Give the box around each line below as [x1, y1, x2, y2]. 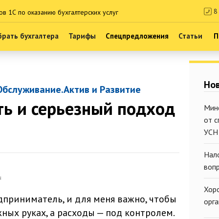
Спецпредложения [106, 31, 169, 41]
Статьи [178, 31, 203, 41]
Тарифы [68, 31, 96, 41]
